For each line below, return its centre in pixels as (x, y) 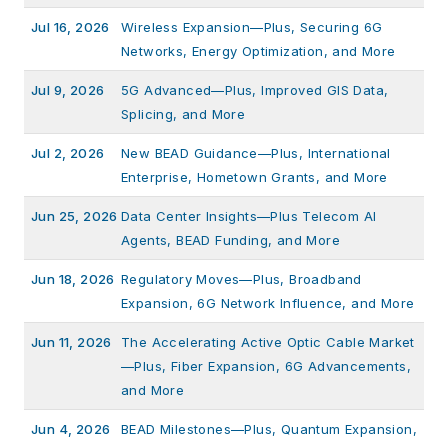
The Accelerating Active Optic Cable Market (268, 341)
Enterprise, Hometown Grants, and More (254, 176)
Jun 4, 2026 (71, 428)
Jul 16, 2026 (70, 26)
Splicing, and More (183, 113)
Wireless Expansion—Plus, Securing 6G (252, 26)
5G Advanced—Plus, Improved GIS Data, (255, 89)
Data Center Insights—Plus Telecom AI (249, 215)
